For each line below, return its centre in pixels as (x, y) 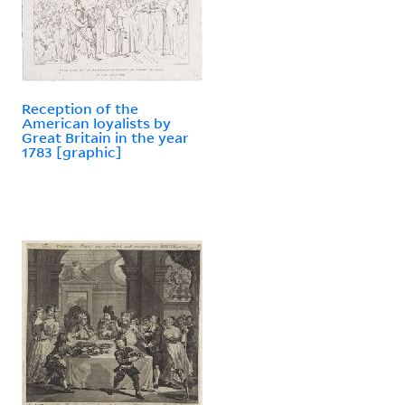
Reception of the (80, 108)
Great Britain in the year (105, 137)
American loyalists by (96, 122)
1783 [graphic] (72, 151)
